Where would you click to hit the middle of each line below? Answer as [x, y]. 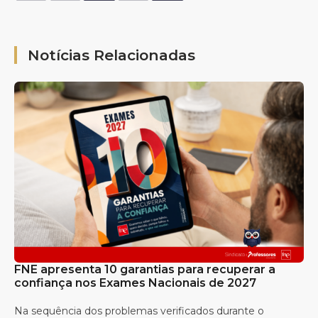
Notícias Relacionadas [111, 55]
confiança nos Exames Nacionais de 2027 [135, 283]
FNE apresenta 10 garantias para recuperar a [145, 269]
